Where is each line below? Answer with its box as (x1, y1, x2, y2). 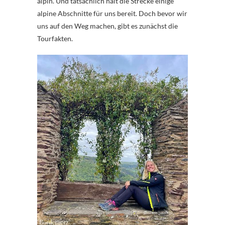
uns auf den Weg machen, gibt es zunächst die (37, 21, 178, 30)
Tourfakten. (37, 34, 73, 43)
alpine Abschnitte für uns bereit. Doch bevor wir (37, 9, 187, 18)
